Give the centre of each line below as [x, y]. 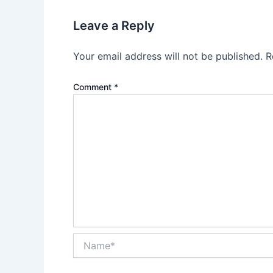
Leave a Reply [114, 26]
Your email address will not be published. [168, 56]
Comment [94, 87]
